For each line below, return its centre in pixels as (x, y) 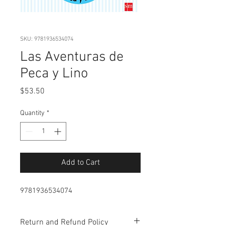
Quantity (32, 113)
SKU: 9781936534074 (47, 39)
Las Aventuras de (72, 57)
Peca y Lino (54, 74)
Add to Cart (80, 162)
